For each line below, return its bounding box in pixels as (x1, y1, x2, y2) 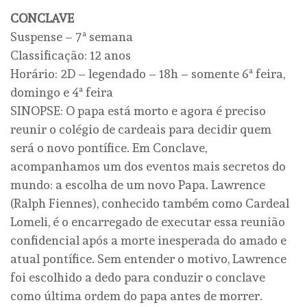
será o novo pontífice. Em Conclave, (10, 140, 207, 156)
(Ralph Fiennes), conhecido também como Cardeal (10, 196, 289, 211)
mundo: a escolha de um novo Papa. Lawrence (10, 177, 265, 193)
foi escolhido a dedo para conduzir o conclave (10, 270, 265, 285)
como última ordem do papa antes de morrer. (10, 288, 262, 304)
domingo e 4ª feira (10, 85, 113, 100)
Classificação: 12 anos (10, 48, 131, 63)
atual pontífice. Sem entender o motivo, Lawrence (10, 251, 286, 267)
